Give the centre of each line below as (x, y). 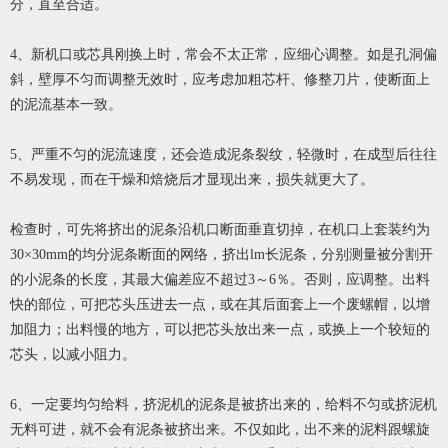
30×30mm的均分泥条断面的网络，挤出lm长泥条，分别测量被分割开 (221, 254)
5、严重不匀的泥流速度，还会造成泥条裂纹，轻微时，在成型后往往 (223, 154)
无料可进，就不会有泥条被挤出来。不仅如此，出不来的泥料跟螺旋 (220, 429)
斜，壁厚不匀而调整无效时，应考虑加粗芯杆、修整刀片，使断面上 (220, 79)
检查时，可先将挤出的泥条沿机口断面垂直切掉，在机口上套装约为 (220, 229)
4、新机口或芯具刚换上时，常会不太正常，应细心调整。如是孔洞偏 (223, 54)
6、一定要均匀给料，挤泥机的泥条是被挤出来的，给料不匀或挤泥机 (223, 404)
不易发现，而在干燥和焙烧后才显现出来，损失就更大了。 (192, 179)
